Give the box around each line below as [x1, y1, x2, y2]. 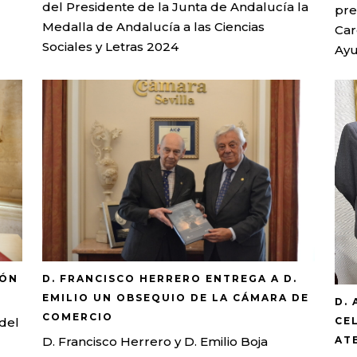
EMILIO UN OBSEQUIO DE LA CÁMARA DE [42, 292, 310, 304]
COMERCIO [42, 311, 114, 324]
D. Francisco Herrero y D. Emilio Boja [42, 334, 269, 350]
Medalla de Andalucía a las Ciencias [42, 18, 265, 34]
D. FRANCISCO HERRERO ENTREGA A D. [42, 273, 298, 285]
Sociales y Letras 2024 [42, 38, 179, 54]
